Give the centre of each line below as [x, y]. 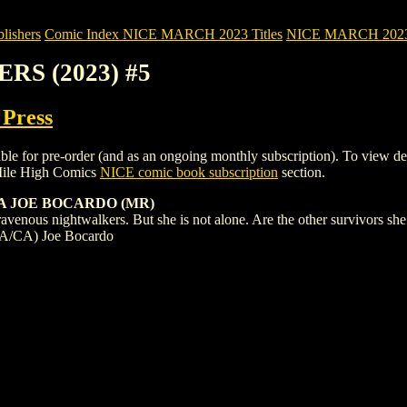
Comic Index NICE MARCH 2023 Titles [164, 34]
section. [302, 172]
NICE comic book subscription [189, 172]
